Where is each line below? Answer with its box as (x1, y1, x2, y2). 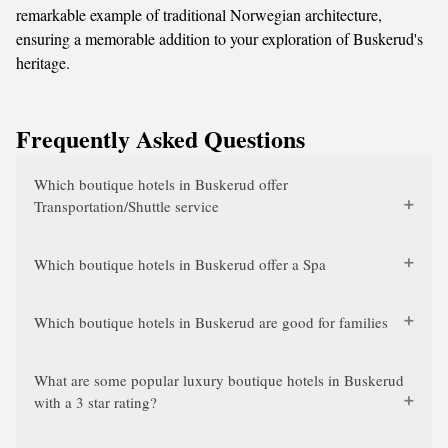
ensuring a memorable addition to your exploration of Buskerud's (16, 28, 423, 49)
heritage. (16, 52, 70, 73)
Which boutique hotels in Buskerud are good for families (34, 312, 388, 332)
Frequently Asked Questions (16, 121, 305, 156)
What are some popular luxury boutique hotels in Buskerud (34, 370, 404, 390)
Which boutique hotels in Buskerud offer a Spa (34, 254, 326, 274)
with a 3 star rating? (34, 392, 157, 412)
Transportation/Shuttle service (34, 196, 219, 216)
